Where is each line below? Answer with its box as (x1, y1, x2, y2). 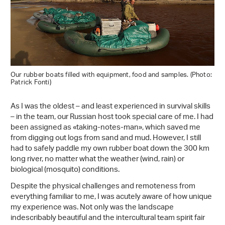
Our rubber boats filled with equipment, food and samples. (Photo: (11, 67, 212, 82)
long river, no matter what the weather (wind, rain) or (11, 151, 184, 167)
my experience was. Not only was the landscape (11, 199, 174, 215)
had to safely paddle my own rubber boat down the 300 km (11, 141, 209, 157)
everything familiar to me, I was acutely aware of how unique (11, 189, 212, 205)
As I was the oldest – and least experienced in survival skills (11, 98, 210, 115)
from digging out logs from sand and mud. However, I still (11, 130, 201, 146)
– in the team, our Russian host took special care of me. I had (11, 109, 213, 125)
